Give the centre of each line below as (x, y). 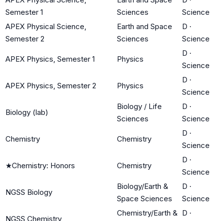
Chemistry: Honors (43, 165)
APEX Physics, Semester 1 (50, 59)
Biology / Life (139, 106)
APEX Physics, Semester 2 (51, 85)
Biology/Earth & (143, 186)
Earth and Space (145, 26)
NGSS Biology (29, 192)
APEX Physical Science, (46, 26)
